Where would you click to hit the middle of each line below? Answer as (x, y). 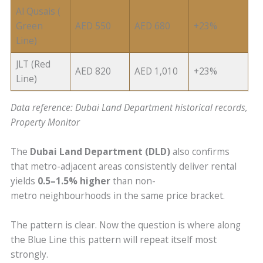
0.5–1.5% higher (74, 181)
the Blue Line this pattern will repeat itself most (114, 239)
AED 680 (154, 26)
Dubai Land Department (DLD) (100, 152)
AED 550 (95, 26)
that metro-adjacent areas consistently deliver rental (124, 166)
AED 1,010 (158, 71)
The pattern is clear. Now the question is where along (126, 225)
